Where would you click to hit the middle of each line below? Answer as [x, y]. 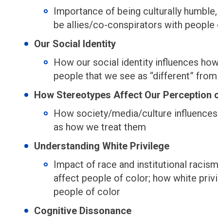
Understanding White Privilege [102, 146]
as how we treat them [100, 127]
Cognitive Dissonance [83, 211]
